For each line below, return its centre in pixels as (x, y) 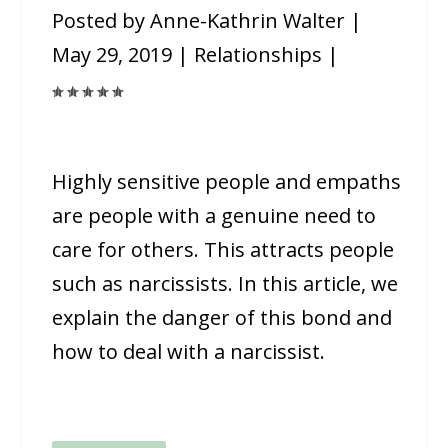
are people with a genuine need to (214, 216)
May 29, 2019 (112, 55)
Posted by (101, 21)
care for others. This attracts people (223, 250)
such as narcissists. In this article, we (225, 284)
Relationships (258, 55)
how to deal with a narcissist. (189, 352)
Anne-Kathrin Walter (248, 21)
